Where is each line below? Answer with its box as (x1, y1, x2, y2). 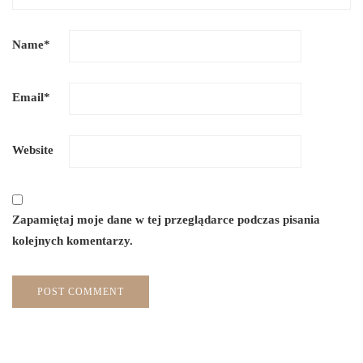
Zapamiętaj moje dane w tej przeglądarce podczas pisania (12, 212, 320, 226)
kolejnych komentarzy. (12, 233, 133, 247)
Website (12, 143, 53, 156)
